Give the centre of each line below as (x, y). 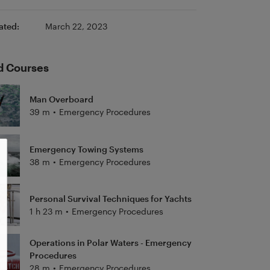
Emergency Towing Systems (86, 149)
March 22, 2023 (76, 27)
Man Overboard (61, 99)
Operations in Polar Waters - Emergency (110, 242)
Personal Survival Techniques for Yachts (110, 199)
